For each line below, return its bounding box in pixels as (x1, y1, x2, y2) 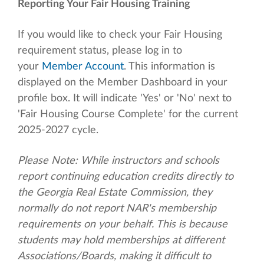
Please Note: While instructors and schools (18, 155, 219, 166)
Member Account (42, 61, 124, 72)
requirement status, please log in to (18, 45, 182, 56)
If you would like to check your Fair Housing (18, 29, 222, 40)
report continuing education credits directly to (18, 171, 233, 182)
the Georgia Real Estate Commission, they (18, 187, 212, 198)
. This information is (124, 61, 215, 72)
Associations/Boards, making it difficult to (18, 250, 211, 262)
